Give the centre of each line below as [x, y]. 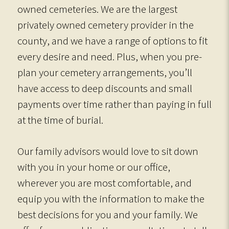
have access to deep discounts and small [105, 88]
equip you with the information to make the [111, 199]
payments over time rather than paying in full [114, 104]
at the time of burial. [60, 120]
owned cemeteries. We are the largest [97, 9]
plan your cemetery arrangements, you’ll [105, 72]
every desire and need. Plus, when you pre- [110, 56]
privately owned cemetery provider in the [106, 25]
